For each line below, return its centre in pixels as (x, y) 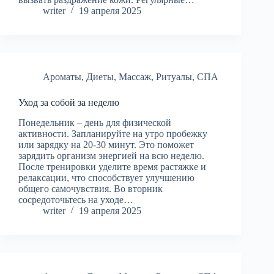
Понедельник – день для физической (95, 122)
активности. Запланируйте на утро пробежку (113, 133)
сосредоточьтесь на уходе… (76, 199)
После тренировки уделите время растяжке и (112, 166)
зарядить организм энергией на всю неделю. (111, 155)
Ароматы (62, 76)
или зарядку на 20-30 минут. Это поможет (106, 144)
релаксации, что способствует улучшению (106, 177)
